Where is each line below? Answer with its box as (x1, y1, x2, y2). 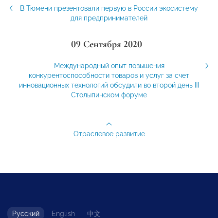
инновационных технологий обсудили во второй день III (19, 81, 199, 90)
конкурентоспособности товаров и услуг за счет (29, 72, 189, 80)
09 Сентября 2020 (71, 38, 142, 51)
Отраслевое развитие (73, 130, 145, 138)
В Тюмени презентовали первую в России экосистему (20, 4, 198, 13)
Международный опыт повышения (54, 62, 164, 70)
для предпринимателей (71, 14, 147, 22)
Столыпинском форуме (71, 91, 147, 99)
